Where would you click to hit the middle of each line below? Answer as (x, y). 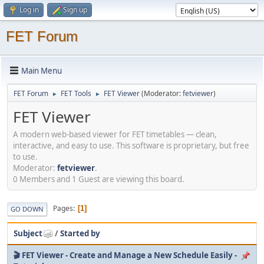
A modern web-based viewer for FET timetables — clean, (115, 134)
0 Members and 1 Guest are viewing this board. (99, 179)
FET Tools (76, 93)
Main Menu (42, 70)
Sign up (75, 10)
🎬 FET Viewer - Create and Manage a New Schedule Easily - (125, 255)
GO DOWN (27, 209)
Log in (29, 10)
